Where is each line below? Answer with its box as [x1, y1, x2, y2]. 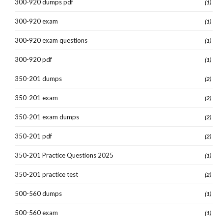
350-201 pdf [15, 132, 52, 140]
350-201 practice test [15, 170, 78, 178]
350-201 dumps [15, 74, 62, 82]
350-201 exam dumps [15, 112, 79, 121]
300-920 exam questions [15, 36, 87, 44]
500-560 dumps [15, 189, 62, 197]
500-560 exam [15, 208, 58, 217]
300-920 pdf [15, 55, 52, 63]
